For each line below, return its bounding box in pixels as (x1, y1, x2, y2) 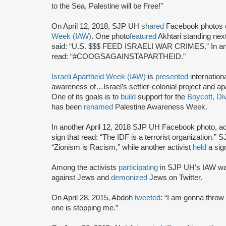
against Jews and (51, 173, 111, 182)
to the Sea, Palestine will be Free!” (51, 2, 163, 10)
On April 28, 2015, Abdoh (51, 193, 135, 202)
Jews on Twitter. (149, 173, 204, 182)
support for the (136, 92, 187, 101)
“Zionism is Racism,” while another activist (51, 143, 193, 151)
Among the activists (51, 163, 119, 172)
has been (51, 102, 84, 111)
